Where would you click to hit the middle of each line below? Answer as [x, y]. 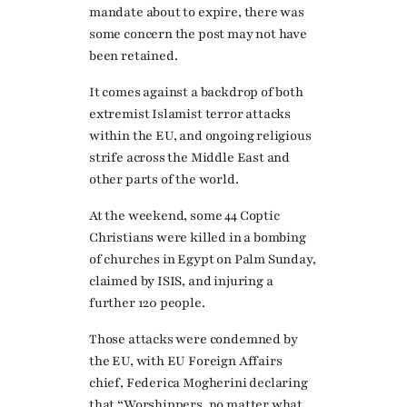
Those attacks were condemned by [194, 340]
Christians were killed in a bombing [198, 238]
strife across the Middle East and [190, 157]
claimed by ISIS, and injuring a [181, 282]
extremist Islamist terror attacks [190, 114]
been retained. [134, 55]
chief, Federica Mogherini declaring [199, 383]
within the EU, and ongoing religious [200, 135]
